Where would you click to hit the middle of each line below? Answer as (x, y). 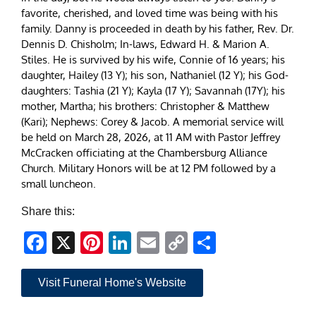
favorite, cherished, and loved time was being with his (150, 13)
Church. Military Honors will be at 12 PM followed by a (148, 169)
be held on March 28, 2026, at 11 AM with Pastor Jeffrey (151, 138)
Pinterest (148, 243)
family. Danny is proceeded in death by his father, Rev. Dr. (158, 29)
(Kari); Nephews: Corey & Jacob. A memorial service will (152, 122)
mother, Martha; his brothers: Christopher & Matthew (145, 107)
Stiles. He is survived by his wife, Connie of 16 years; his (153, 60)
